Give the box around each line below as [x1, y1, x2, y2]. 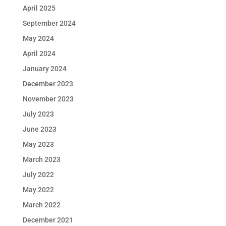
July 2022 [22, 170, 54, 179]
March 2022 [22, 200, 61, 209]
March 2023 [22, 155, 61, 163]
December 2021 [22, 215, 73, 224]
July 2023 [22, 109, 54, 118]
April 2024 [22, 49, 55, 58]
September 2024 [22, 19, 76, 27]
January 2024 [22, 64, 67, 73]
